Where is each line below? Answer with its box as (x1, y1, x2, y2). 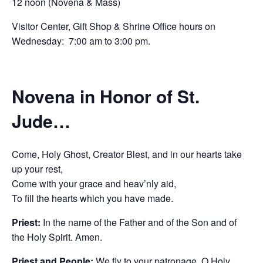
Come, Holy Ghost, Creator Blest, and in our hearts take (12, 147, 242, 161)
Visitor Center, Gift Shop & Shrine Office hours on (12, 19, 215, 33)
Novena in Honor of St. (12, 83, 200, 109)
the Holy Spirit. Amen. (12, 230, 102, 244)
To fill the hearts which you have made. (12, 191, 173, 205)
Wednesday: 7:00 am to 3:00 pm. (12, 34, 150, 48)
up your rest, (12, 161, 63, 176)
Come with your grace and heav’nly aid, (12, 176, 176, 190)
